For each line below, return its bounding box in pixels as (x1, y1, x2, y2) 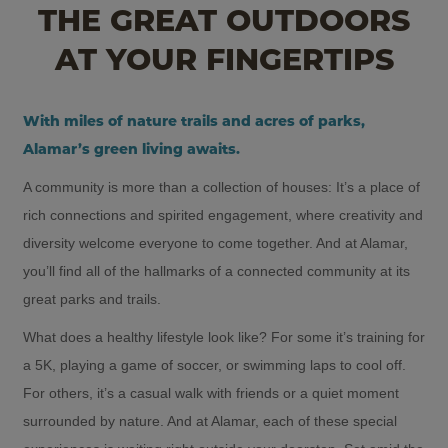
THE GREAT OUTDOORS (38, 7, 410, 39)
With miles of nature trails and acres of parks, (23, 114, 365, 130)
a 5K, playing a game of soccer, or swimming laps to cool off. (23, 356, 406, 373)
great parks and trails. (23, 290, 161, 307)
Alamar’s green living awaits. (23, 142, 240, 158)
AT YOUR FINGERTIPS (54, 46, 394, 78)
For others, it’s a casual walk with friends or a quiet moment (23, 384, 399, 401)
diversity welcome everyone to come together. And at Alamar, (23, 234, 408, 251)
